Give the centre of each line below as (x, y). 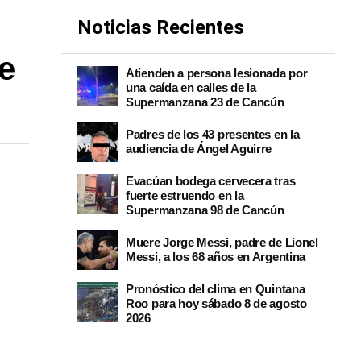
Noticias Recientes (161, 27)
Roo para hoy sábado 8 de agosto (216, 303)
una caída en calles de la (191, 87)
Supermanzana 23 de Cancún (205, 102)
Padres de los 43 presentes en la (213, 134)
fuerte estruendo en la (185, 195)
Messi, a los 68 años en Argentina (216, 257)
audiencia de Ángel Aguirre (199, 149)
